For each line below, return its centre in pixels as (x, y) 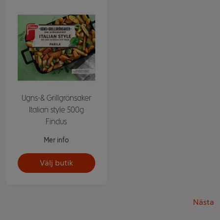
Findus (56, 121)
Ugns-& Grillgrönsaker (56, 98)
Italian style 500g (56, 110)
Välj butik (56, 163)
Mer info (56, 140)
